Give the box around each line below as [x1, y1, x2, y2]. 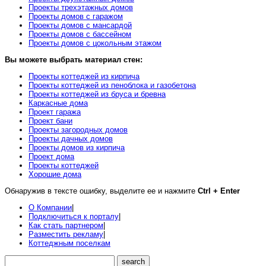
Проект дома [28, 152, 74, 161]
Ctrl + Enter [198, 186, 240, 196]
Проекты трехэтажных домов [28, 3, 133, 12]
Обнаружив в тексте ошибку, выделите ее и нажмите [5, 186, 198, 196]
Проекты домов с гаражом [28, 12, 123, 21]
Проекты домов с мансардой [28, 21, 132, 30]
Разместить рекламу [28, 230, 103, 239]
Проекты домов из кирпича [28, 143, 125, 153]
